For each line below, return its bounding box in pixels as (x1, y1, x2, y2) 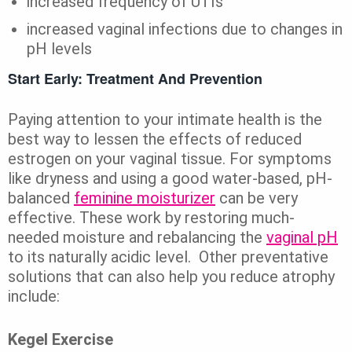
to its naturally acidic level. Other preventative (8, 247, 328, 267)
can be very (215, 189, 298, 208)
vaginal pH (266, 228, 338, 247)
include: (8, 287, 60, 306)
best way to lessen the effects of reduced (8, 130, 302, 149)
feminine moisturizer (74, 189, 215, 208)
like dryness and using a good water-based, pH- (8, 169, 332, 189)
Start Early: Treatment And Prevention (8, 68, 262, 90)
